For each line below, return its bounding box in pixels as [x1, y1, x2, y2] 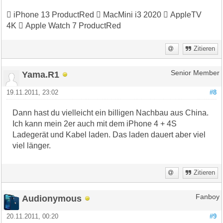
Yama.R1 [22, 69, 60, 80]
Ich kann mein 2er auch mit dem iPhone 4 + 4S [12, 119, 177, 128]
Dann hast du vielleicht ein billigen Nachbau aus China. [12, 108, 209, 117]
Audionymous [22, 193, 82, 204]
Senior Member [170, 69, 220, 77]
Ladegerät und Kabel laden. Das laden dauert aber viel [12, 130, 206, 139]
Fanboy [195, 193, 220, 201]
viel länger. [12, 141, 51, 150]
